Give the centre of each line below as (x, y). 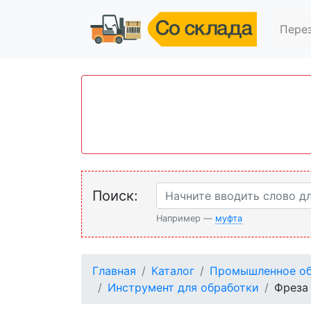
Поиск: (115, 195)
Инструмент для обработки (183, 287)
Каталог (173, 270)
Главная (114, 270)
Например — (186, 218)
